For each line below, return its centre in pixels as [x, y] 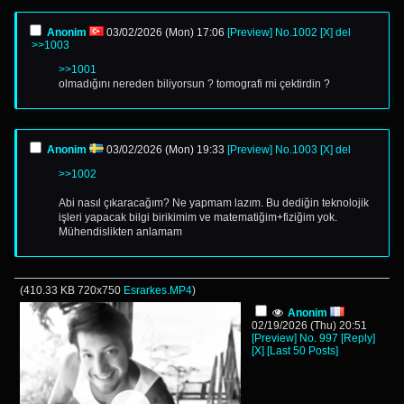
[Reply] [358, 338]
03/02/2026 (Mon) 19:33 [165, 150]
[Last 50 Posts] [303, 351]
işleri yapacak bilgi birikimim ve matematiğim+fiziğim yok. [198, 217]
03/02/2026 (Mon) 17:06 [165, 32]
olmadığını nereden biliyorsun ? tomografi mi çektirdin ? [194, 84]
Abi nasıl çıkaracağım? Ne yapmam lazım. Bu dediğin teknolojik [214, 203]
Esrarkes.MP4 [158, 290]
